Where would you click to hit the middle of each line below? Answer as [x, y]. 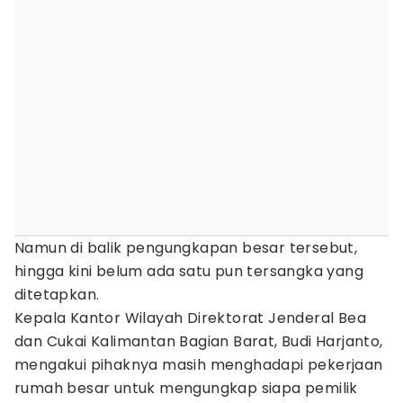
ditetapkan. [57, 295]
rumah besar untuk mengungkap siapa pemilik [186, 388]
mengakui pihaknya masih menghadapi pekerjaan [199, 365]
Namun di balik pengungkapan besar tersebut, [186, 248]
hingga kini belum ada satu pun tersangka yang [189, 271]
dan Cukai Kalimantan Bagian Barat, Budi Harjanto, [199, 341]
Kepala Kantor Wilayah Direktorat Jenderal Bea [190, 318]
